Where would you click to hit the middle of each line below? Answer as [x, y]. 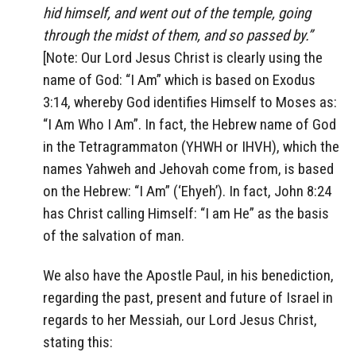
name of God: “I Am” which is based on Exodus [179, 79]
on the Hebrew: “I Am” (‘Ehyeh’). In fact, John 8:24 [187, 191]
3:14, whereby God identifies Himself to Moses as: [190, 102]
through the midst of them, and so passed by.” [178, 35]
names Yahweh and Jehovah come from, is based [188, 168]
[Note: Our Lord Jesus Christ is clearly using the [183, 57]
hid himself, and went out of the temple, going [177, 13]
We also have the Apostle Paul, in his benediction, [188, 276]
